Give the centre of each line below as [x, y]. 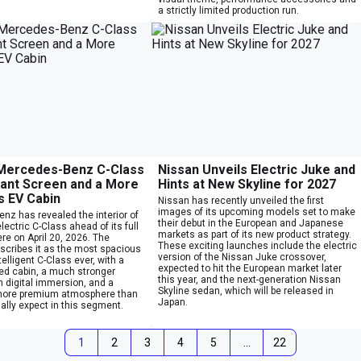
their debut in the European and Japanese [251, 223]
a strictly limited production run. [228, 10]
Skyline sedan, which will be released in [246, 290]
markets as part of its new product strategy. [255, 234]
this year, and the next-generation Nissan [249, 279]
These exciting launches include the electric [257, 245]
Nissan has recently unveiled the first [241, 200]
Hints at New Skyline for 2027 [247, 184]
